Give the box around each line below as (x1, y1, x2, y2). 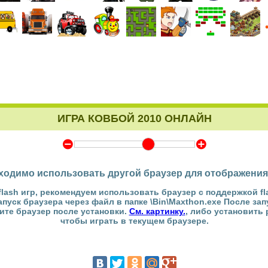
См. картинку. (129, 206, 185, 216)
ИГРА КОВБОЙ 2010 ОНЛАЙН (57, 112, 212, 124)
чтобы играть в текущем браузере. (60, 216, 209, 226)
